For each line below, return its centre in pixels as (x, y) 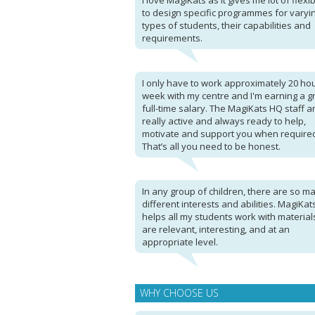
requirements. (172, 38)
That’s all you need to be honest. (211, 146)
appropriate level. (180, 242)
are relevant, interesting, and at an (216, 229)
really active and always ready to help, (224, 121)
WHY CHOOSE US (179, 293)
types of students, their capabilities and (226, 25)
